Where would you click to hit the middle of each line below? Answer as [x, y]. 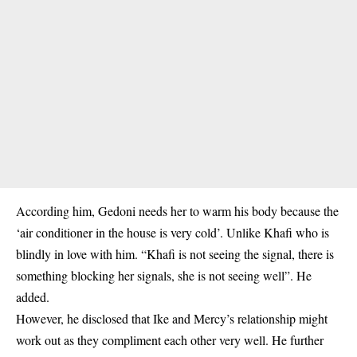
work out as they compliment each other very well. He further [170, 340]
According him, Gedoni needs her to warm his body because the [177, 211]
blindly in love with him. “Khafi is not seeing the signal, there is [175, 254]
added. [33, 297]
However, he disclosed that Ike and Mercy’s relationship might [172, 318]
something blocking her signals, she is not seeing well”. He [164, 275]
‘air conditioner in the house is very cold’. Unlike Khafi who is [173, 232]
